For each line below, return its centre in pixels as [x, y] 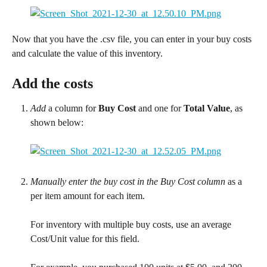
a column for [72, 108]
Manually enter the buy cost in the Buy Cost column [128, 182]
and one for [160, 108]
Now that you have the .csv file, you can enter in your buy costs [133, 39]
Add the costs [52, 83]
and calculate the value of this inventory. [87, 54]
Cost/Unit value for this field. [85, 239]
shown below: [57, 122]
